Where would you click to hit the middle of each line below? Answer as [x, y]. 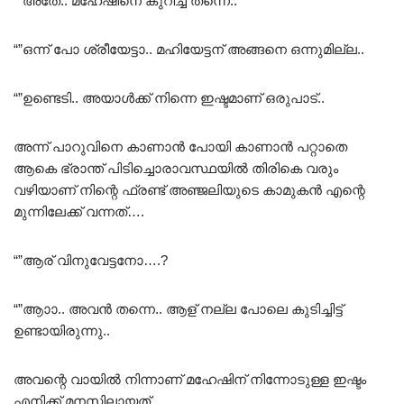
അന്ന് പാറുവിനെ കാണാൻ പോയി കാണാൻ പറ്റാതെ [180, 146]
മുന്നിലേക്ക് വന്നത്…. [79, 211]
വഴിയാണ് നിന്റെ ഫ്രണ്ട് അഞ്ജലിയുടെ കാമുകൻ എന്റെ [189, 189]
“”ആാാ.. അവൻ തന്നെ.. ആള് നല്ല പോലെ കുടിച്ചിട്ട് [178, 308]
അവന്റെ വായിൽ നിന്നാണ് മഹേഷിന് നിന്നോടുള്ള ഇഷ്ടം [190, 379]
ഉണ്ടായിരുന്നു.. [62, 330]
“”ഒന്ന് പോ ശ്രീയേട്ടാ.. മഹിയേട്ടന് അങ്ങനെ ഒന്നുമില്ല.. [189, 49]
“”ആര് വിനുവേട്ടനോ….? [91, 260]
